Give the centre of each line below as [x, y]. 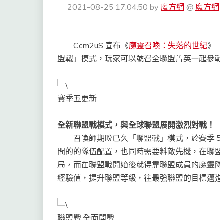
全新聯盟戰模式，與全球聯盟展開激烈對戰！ [136, 125]
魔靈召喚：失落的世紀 [168, 45]
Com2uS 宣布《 [93, 45]
